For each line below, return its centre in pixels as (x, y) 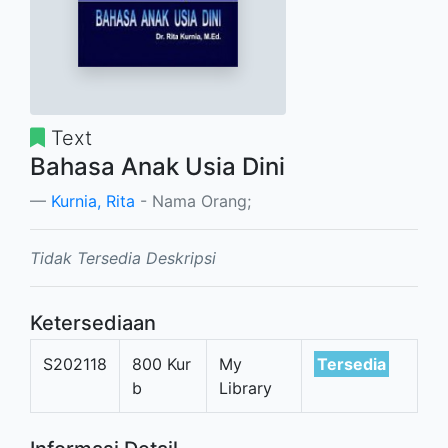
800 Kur (161, 363)
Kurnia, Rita (93, 200)
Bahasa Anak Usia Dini (157, 166)
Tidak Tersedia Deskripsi (123, 257)
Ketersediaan (93, 322)
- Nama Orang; (193, 200)
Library (245, 387)
